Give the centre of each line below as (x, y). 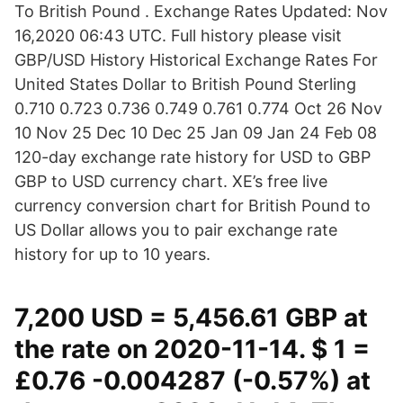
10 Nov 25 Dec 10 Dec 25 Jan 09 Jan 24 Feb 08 (196, 133)
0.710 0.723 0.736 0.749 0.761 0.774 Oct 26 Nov (198, 108)
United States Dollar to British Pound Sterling (185, 84)
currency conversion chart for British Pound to (193, 206)
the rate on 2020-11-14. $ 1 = (192, 349)
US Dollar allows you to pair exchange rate (176, 230)
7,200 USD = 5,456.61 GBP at (191, 318)
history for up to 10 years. (112, 254)
